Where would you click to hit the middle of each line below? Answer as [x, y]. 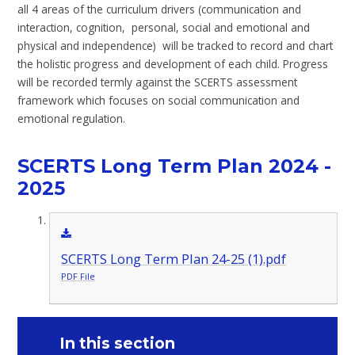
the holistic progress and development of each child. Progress [173, 63]
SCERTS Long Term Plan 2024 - [175, 166]
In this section [118, 343]
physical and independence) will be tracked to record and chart [176, 45]
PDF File [78, 276]
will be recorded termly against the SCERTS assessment [158, 82]
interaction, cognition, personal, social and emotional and [164, 27]
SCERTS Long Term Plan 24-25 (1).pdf [173, 259]
